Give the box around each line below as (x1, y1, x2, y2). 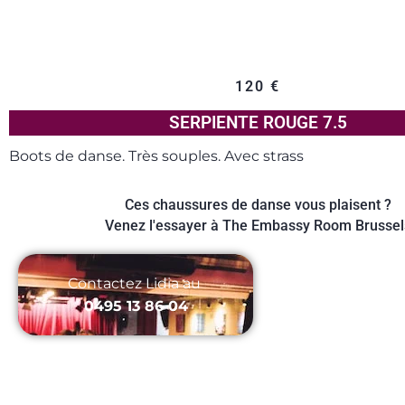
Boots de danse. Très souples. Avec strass (9, 146, 304, 165)
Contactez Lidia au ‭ (67, 274, 204, 292)
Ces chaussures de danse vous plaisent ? (124, 195, 391, 213)
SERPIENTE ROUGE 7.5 (168, 111, 347, 133)
